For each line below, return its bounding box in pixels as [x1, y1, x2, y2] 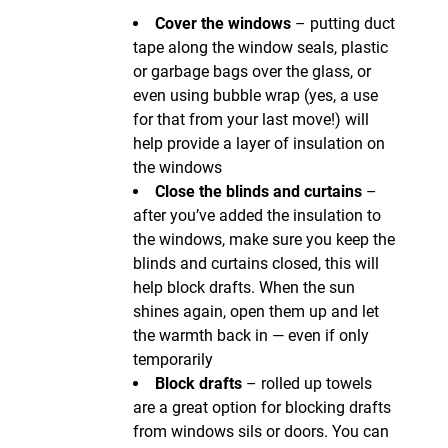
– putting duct [295, 13, 395, 33]
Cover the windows [155, 13, 295, 33]
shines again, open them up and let [133, 301, 379, 321]
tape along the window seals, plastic [133, 37, 388, 57]
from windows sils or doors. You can [133, 421, 389, 441]
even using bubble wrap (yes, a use [133, 85, 378, 105]
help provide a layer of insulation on [133, 133, 385, 153]
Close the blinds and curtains [155, 181, 362, 201]
